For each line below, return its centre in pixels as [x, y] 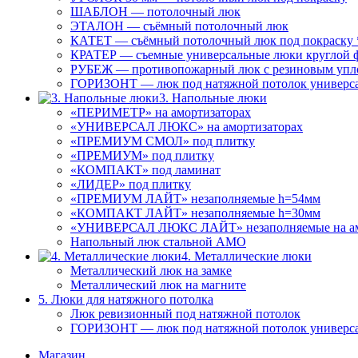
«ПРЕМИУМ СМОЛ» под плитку [163, 141]
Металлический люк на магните [158, 285]
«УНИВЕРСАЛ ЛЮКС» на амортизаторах [187, 127]
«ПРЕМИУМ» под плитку [142, 155]
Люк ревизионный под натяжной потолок [185, 314]
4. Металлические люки [247, 256]
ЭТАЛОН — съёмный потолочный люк [179, 26]
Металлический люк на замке [151, 270]
